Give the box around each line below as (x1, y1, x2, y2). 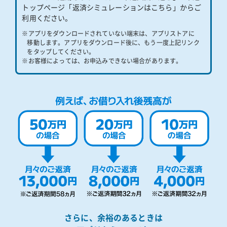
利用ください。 (22, 15, 72, 22)
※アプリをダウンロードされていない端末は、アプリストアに (22, 30, 195, 37)
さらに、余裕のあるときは (64, 214, 163, 222)
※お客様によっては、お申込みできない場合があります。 (22, 58, 182, 64)
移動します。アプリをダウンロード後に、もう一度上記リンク (27, 40, 200, 46)
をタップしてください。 (27, 49, 95, 55)
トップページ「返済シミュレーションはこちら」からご (22, 4, 202, 12)
